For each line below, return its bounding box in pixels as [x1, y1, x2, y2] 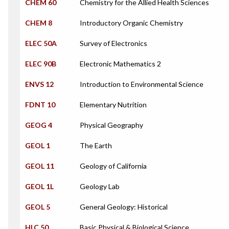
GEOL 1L [25, 182, 54, 191]
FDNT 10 [25, 100, 55, 109]
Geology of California [80, 162, 147, 170]
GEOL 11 [25, 162, 54, 170]
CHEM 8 [25, 18, 52, 27]
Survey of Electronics [80, 39, 147, 48]
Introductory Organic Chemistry [80, 18, 183, 27]
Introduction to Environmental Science [80, 80, 203, 88]
